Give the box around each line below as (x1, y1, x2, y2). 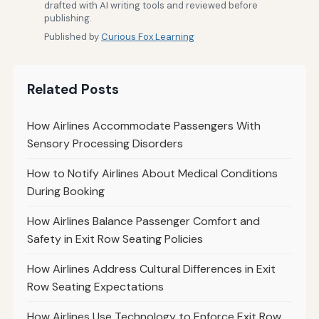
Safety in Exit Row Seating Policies (26, 231, 203, 246)
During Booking (26, 183, 105, 199)
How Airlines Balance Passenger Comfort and (26, 213, 260, 229)
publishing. (43, 11, 92, 24)
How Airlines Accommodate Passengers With (26, 117, 261, 133)
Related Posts (26, 80, 119, 98)
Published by (43, 30, 101, 43)
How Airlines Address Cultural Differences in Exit (26, 261, 276, 276)
